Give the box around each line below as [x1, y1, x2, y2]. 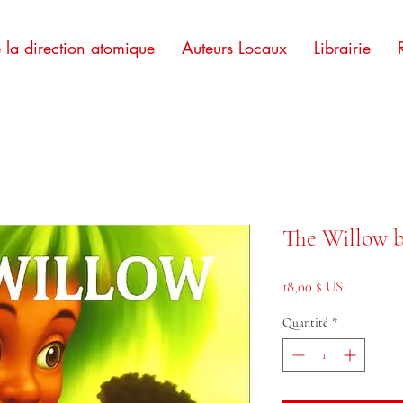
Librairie [314, 37, 371, 58]
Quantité [282, 315, 328, 330]
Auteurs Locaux [182, 37, 287, 58]
